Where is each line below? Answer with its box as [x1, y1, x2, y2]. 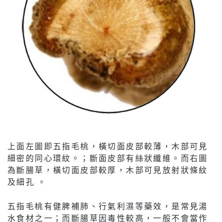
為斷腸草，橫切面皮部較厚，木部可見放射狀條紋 [7, 165, 208, 174]
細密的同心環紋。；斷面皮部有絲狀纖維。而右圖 [7, 153, 208, 163]
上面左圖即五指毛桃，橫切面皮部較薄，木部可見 [7, 141, 208, 151]
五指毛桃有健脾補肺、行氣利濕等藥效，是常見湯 [7, 201, 208, 211]
